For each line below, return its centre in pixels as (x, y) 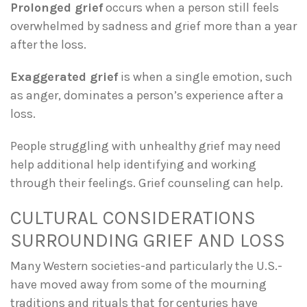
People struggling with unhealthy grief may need (146, 146)
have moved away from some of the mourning (138, 284)
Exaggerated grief (64, 76)
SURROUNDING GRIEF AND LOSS (148, 240)
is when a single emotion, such (205, 76)
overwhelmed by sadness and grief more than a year (153, 26)
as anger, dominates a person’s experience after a (147, 95)
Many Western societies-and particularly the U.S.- (146, 266)
